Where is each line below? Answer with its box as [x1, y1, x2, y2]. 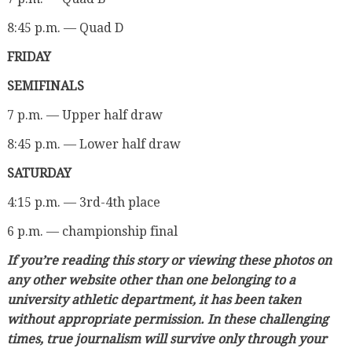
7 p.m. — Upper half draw [6, 107, 163, 123]
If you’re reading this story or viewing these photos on [6, 252, 332, 268]
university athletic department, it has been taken [6, 291, 301, 307]
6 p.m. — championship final [6, 223, 178, 239]
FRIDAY [6, 49, 51, 64]
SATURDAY [6, 165, 71, 181]
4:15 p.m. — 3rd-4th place [6, 194, 160, 210]
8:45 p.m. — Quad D [6, 20, 123, 35]
